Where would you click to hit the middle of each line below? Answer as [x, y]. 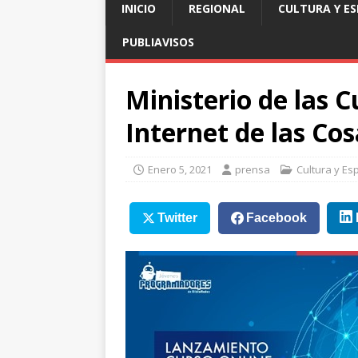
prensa [253, 170]
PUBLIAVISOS [158, 42]
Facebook [276, 217]
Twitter [177, 217]
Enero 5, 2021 [180, 170]
